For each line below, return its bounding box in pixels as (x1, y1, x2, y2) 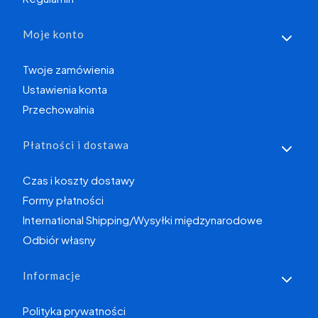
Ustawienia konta (23, 82, 107, 97)
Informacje (23, 269, 81, 283)
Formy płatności (23, 193, 104, 207)
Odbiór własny (23, 233, 96, 247)
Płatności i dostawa (23, 138, 129, 152)
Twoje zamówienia (23, 62, 114, 77)
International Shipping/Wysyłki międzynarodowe (23, 213, 263, 227)
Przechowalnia (23, 102, 94, 116)
